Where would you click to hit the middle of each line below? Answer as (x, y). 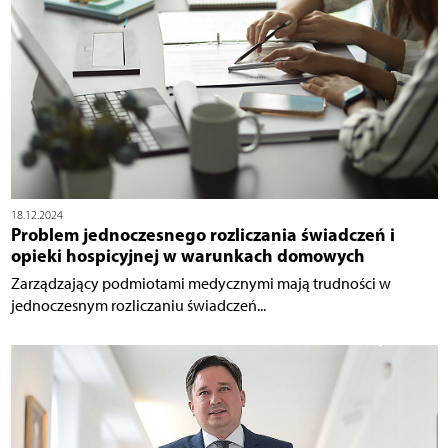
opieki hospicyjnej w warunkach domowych (187, 256)
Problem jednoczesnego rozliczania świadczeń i (202, 235)
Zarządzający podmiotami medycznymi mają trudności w (200, 284)
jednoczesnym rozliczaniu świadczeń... (138, 306)
